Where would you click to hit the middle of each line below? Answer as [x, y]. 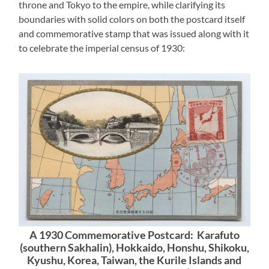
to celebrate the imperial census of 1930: [102, 48]
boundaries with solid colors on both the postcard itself [132, 19]
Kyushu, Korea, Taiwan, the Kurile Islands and [134, 260]
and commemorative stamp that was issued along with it [134, 34]
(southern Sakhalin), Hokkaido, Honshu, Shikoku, [134, 247]
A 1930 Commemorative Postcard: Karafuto [134, 235]
